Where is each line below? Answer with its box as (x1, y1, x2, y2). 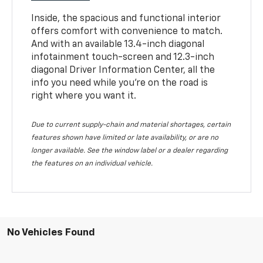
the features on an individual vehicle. (31, 160, 153, 167)
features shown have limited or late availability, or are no (31, 134, 219, 141)
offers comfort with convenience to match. (31, 26, 223, 36)
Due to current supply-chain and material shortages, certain (31, 121, 231, 129)
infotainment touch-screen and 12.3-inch (31, 52, 215, 62)
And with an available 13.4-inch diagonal (31, 39, 205, 49)
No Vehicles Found (7, 227, 95, 238)
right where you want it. (31, 91, 137, 101)
